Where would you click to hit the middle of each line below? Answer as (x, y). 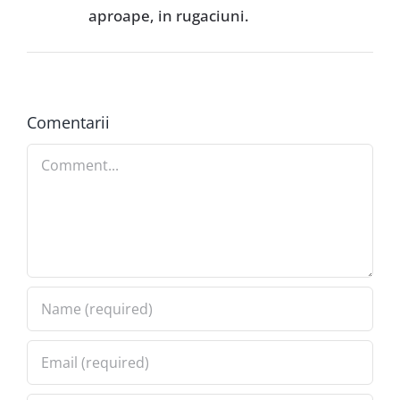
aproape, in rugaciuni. (168, 16)
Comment (61, 156)
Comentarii (68, 123)
